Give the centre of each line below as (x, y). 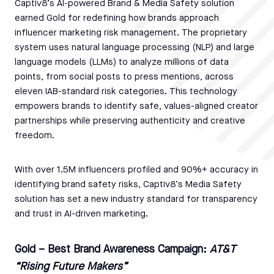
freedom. (35, 136)
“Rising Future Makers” (71, 267)
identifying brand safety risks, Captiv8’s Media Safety (128, 185)
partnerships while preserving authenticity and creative (130, 121)
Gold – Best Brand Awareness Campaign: (112, 250)
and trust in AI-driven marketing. (81, 214)
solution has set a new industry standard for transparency (136, 199)
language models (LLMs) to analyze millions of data (122, 62)
